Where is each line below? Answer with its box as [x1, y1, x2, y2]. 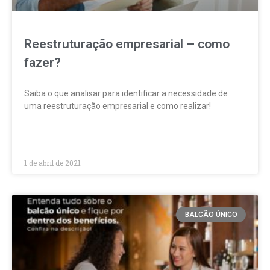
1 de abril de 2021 [24, 158, 81, 168]
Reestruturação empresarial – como [24, 37, 230, 51]
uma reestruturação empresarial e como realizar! [24, 101, 211, 111]
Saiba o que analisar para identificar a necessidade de [24, 89, 228, 98]
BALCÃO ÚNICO [184, 210, 237, 219]
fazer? [24, 55, 61, 70]
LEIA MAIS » [24, 130, 66, 139]
